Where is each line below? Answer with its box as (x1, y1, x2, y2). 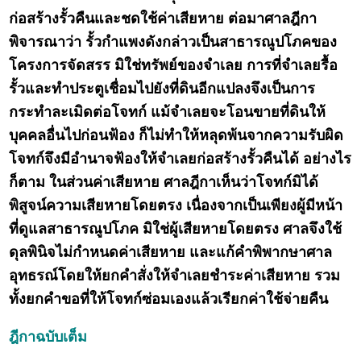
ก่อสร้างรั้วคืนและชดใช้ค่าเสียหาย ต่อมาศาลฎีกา (9, 10, 317, 27)
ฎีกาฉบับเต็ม (9, 329, 88, 346)
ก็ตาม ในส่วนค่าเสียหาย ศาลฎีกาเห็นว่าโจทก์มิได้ (9, 174, 319, 191)
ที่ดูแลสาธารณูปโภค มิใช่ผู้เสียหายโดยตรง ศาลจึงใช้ (9, 221, 342, 238)
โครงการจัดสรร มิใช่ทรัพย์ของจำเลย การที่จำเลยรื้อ (9, 57, 338, 74)
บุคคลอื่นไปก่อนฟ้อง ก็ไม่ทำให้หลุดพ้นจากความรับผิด (9, 127, 344, 144)
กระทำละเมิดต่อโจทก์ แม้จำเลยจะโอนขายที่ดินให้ (9, 104, 326, 121)
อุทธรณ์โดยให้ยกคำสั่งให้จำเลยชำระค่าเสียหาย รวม (9, 268, 341, 284)
